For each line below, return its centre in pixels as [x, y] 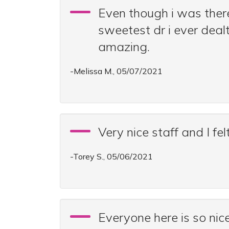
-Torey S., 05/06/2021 [111, 156]
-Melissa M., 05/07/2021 [116, 71]
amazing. [124, 47]
